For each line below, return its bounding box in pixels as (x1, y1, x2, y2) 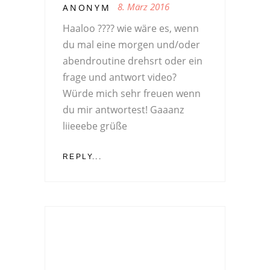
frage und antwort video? (63, 71, 177, 84)
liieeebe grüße (63, 119, 127, 133)
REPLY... (63, 152, 102, 162)
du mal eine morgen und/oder (63, 38, 200, 52)
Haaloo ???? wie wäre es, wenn (63, 22, 199, 36)
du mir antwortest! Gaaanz (63, 103, 184, 117)
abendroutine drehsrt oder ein (63, 54, 202, 68)
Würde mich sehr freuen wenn (63, 87, 201, 101)
